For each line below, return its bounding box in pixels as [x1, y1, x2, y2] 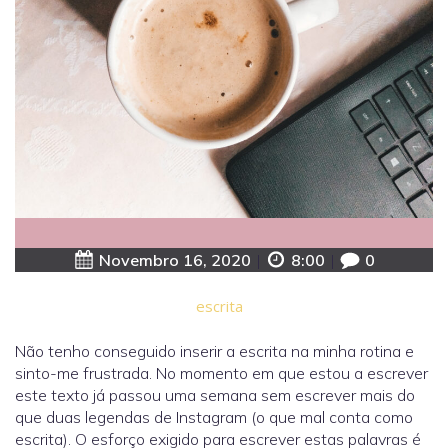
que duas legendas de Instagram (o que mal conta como [15, 407, 413, 428]
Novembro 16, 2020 [98, 250, 251, 271]
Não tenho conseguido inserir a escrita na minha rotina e [15, 341, 414, 362]
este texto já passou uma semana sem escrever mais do [15, 385, 415, 406]
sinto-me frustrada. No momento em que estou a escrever [15, 363, 428, 384]
